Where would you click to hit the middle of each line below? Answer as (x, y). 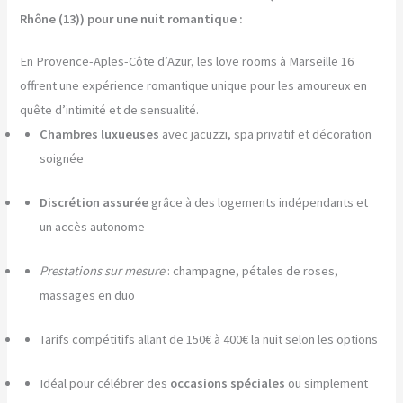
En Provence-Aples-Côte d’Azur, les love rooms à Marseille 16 (187, 62)
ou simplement (327, 383)
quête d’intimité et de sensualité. (110, 110)
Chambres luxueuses (100, 134)
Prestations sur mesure (103, 271)
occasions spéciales (228, 383)
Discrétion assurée (94, 203)
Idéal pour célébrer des (105, 383)
